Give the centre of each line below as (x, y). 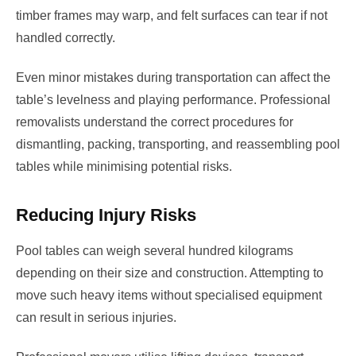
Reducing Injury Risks (106, 215)
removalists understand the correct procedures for (155, 122)
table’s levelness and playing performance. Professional (173, 100)
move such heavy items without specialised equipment (169, 296)
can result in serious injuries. (96, 318)
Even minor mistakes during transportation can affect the (173, 78)
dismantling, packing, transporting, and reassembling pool (178, 145)
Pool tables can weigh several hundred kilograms (155, 251)
